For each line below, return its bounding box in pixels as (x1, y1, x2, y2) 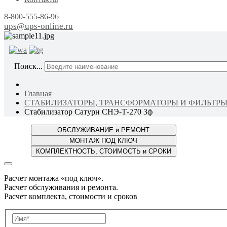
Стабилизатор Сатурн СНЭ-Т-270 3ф (24, 107, 153, 116)
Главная (24, 89, 52, 98)
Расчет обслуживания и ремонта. (4, 183, 118, 192)
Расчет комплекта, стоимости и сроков (4, 192, 137, 201)
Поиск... (14, 62, 43, 70)
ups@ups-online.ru (4, 21, 73, 31)
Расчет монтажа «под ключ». (4, 174, 103, 182)
